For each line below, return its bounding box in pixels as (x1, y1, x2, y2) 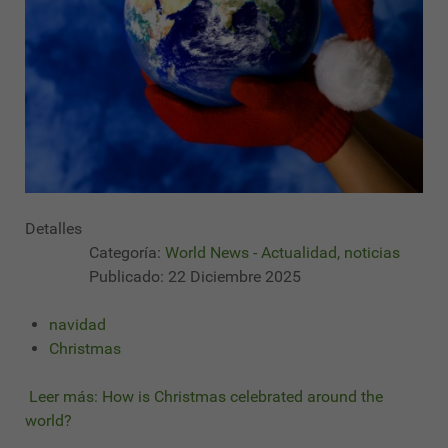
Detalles (25, 219, 82, 239)
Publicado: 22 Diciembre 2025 (89, 267, 301, 287)
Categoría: (85, 243, 165, 263)
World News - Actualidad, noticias (165, 243, 400, 263)
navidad (49, 315, 106, 335)
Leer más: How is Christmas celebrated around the (25, 387, 383, 407)
